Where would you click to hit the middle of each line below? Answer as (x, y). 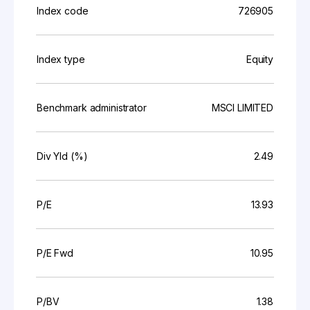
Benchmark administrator (92, 108)
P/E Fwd (55, 253)
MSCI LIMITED (242, 108)
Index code (63, 11)
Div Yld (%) (62, 156)
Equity (259, 59)
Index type (61, 59)
